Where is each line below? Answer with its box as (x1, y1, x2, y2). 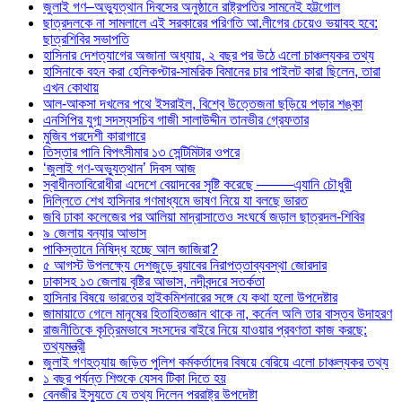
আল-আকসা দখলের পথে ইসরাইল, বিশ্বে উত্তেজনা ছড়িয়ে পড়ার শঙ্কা (43, 95, 363, 111)
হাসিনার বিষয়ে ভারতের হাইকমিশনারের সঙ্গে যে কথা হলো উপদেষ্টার (43, 289, 337, 305)
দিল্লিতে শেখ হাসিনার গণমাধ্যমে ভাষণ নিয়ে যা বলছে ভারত (43, 192, 308, 208)
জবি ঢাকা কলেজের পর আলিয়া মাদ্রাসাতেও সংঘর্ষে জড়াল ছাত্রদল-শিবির (43, 208, 364, 224)
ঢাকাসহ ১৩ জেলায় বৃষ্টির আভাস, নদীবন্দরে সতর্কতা (43, 273, 265, 289)
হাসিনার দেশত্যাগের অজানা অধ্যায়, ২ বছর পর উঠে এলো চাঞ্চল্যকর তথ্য (43, 47, 374, 63)
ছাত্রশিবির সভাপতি (43, 31, 129, 47)
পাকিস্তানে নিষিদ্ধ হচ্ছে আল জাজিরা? (43, 240, 218, 257)
